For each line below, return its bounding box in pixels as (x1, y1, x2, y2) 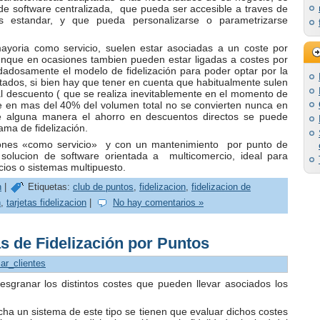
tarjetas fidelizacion (6, 197, 86, 209)
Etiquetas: (25, 181, 73, 193)
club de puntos (73, 181, 134, 193)
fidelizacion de (191, 181, 251, 193)
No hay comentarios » (113, 197, 204, 209)
